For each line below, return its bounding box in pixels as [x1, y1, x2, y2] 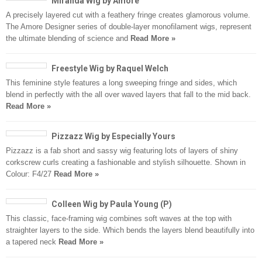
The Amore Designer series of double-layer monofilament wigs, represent [6, 22, 251, 32]
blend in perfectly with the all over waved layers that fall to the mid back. [6, 90, 251, 99]
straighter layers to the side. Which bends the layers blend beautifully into [6, 226, 254, 235]
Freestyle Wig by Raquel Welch [51, 64, 168, 74]
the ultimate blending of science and [6, 34, 130, 43]
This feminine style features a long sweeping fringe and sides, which [6, 78, 237, 88]
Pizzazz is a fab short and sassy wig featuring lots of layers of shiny [6, 146, 238, 156]
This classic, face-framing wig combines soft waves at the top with [6, 214, 232, 223]
